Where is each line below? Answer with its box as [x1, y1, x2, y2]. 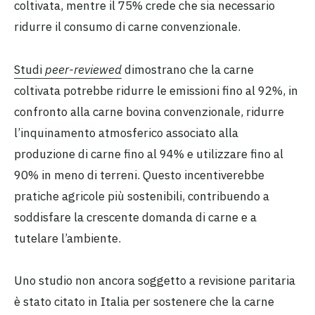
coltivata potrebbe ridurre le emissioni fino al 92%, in [14, 82, 298, 98]
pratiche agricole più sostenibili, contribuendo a [14, 188, 269, 204]
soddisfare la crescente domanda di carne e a [14, 209, 257, 225]
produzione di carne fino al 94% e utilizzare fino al [14, 146, 283, 162]
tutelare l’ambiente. [14, 230, 121, 246]
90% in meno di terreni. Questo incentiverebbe [14, 167, 264, 183]
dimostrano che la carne [122, 61, 254, 77]
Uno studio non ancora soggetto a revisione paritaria [14, 273, 295, 288]
